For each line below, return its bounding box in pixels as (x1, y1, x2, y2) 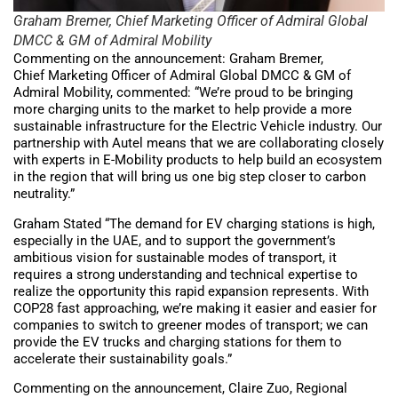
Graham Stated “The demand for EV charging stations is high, (13, 215, 375, 232)
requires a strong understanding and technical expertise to (13, 266, 358, 283)
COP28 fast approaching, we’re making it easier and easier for (13, 299, 377, 316)
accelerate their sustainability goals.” (13, 350, 232, 367)
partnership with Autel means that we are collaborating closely (13, 135, 384, 152)
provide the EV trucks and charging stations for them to (13, 333, 342, 350)
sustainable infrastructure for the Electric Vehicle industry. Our (13, 118, 382, 135)
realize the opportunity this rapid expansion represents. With (13, 283, 369, 299)
